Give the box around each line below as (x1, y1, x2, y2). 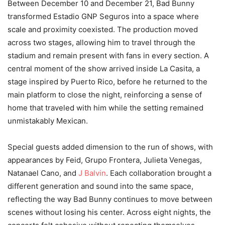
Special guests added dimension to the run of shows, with (8, 142, 213, 152)
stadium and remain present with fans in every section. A (8, 51, 209, 61)
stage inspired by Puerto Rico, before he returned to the (8, 77, 207, 87)
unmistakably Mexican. (8, 116, 88, 126)
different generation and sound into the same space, (8, 181, 193, 191)
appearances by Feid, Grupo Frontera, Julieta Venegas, (8, 155, 202, 165)
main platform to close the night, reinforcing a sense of (8, 90, 202, 100)
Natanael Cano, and (8, 168, 78, 178)
